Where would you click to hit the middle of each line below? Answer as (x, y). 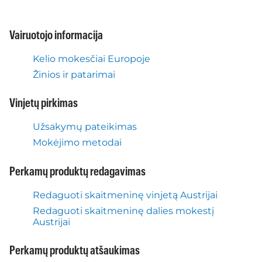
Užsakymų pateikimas (85, 127)
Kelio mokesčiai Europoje (92, 58)
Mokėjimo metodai (77, 143)
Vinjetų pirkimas (44, 104)
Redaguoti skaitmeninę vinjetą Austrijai (125, 195)
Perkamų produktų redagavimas (77, 172)
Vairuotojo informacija (56, 35)
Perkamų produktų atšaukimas (75, 251)
